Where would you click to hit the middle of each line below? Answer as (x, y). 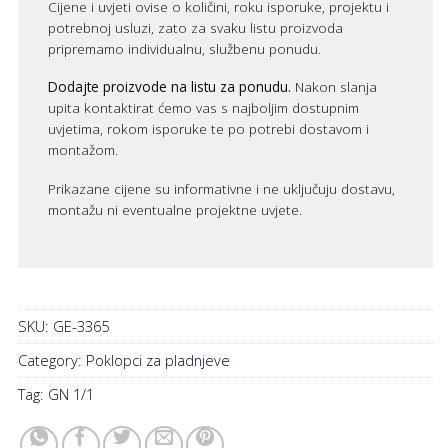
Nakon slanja (334, 87)
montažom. (83, 150)
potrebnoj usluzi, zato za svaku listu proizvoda (196, 27)
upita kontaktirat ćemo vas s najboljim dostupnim (204, 108)
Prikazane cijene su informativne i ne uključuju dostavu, (222, 188)
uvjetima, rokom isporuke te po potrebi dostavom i (209, 129)
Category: (52, 360)
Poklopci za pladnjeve (158, 360)
